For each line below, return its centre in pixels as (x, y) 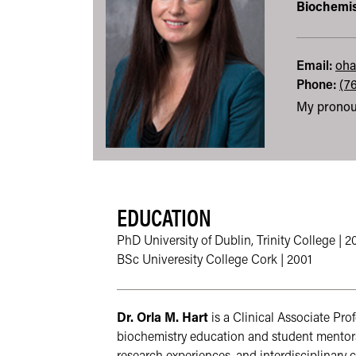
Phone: (316, 85)
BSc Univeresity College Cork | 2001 (215, 261)
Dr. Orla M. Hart (163, 319)
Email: (314, 66)
